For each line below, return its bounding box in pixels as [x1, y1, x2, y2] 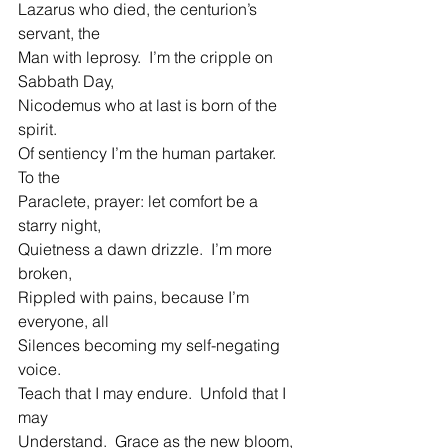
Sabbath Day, [18, 71, 114, 92]
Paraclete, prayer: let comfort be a [18, 191, 262, 212]
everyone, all [18, 311, 109, 332]
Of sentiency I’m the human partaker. [18, 143, 284, 164]
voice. [18, 359, 61, 380]
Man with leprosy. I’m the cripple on [18, 47, 277, 68]
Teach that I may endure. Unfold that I [18, 383, 290, 404]
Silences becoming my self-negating [18, 335, 284, 356]
